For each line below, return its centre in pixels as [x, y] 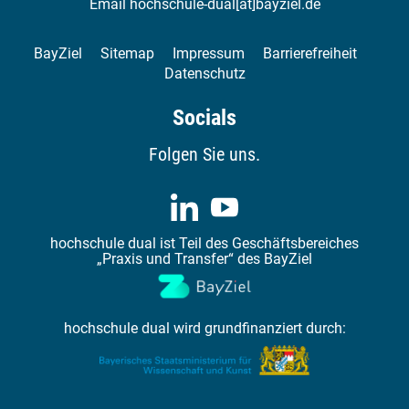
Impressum [209, 53]
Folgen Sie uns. [204, 154]
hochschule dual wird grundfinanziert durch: [204, 329]
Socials [204, 118]
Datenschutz [204, 73]
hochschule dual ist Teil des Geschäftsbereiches [204, 243]
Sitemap [127, 53]
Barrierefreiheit [310, 53]
